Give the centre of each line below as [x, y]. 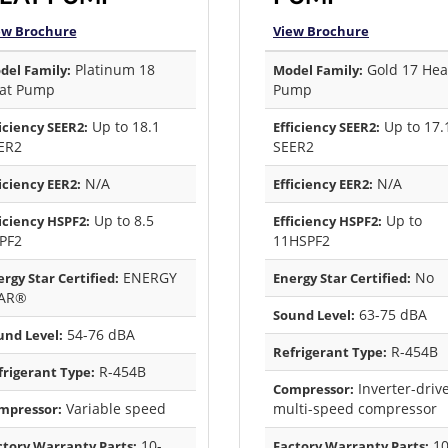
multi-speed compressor [355, 409]
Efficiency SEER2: [326, 127]
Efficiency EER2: [323, 184]
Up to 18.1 [123, 127]
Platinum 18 [112, 70]
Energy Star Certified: [342, 278]
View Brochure [321, 31]
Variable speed [113, 409]
